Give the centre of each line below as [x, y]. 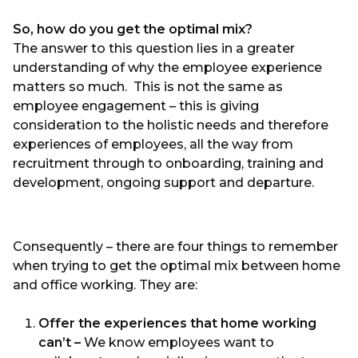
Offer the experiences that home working [177, 323]
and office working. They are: [105, 285]
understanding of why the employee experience [167, 68]
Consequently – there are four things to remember [175, 247]
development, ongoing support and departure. [163, 183]
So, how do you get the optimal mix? [133, 29]
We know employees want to [179, 342]
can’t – [61, 342]
